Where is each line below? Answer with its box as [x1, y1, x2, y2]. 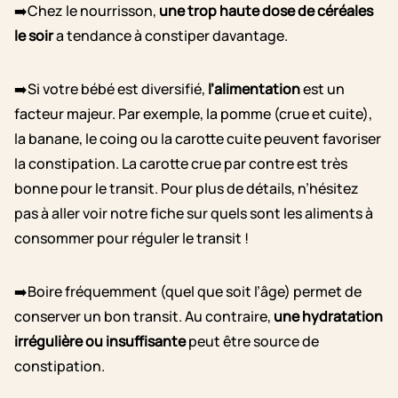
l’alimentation [208, 79, 300, 99]
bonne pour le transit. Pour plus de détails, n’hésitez [14, 179, 359, 199]
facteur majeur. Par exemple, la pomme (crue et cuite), [14, 104, 372, 124]
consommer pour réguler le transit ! [14, 228, 249, 249]
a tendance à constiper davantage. [53, 26, 288, 46]
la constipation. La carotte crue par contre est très [14, 154, 347, 174]
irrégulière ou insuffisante [14, 331, 186, 352]
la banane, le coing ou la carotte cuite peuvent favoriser [14, 129, 381, 149]
